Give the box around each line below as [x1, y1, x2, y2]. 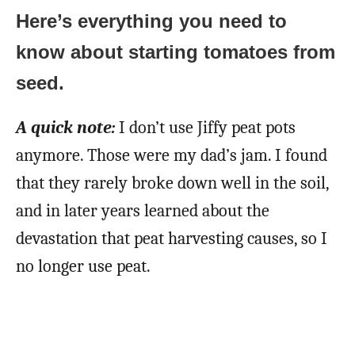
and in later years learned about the [16, 200, 269, 221]
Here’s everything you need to [16, 10, 287, 32]
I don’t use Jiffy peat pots [115, 116, 296, 138]
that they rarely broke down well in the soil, [16, 172, 329, 193]
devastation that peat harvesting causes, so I [16, 227, 327, 249]
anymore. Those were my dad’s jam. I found [16, 144, 327, 166]
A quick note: [16, 116, 115, 138]
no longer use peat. [16, 255, 151, 277]
